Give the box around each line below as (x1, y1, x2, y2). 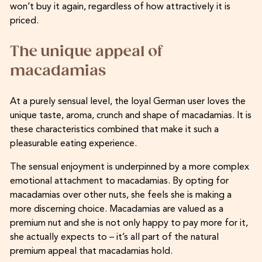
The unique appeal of (9, 43, 163, 60)
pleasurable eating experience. (9, 139, 137, 149)
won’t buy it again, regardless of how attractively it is (9, 2, 230, 12)
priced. (9, 16, 39, 26)
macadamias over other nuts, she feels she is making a (9, 190, 232, 200)
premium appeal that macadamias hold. (9, 246, 173, 256)
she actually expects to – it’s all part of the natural (9, 232, 219, 242)
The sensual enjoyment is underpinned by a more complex (9, 162, 249, 172)
